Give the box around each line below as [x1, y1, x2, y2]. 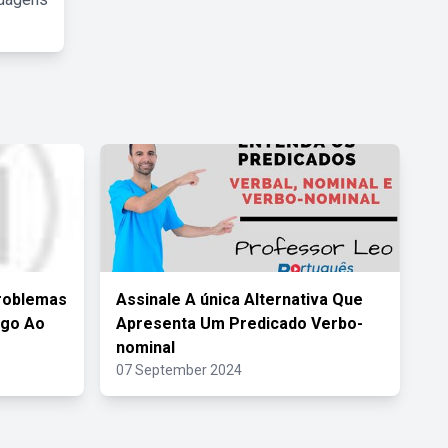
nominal [116, 338, 175, 357]
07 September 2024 [116, 362, 242, 378]
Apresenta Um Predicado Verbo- [116, 314, 363, 333]
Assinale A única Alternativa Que [116, 290, 363, 309]
